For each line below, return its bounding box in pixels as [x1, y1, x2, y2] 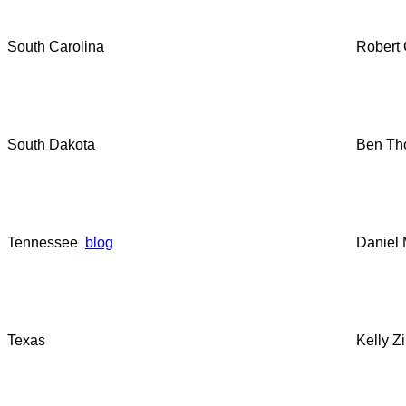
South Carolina [7, 39, 104, 54]
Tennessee [7, 235, 85, 250]
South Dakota [7, 137, 95, 152]
